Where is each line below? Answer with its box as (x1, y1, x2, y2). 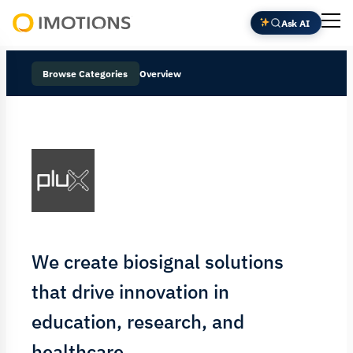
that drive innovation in (32, 278, 229, 304)
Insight (13, 72, 52, 89)
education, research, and (32, 308, 244, 334)
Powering (13, 33, 65, 50)
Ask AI (281, 16, 310, 29)
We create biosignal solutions (32, 248, 284, 274)
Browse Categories (43, 67, 128, 80)
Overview (139, 67, 181, 80)
